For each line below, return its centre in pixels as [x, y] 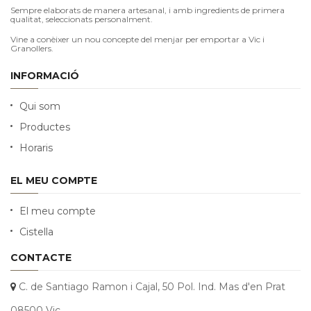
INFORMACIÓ [45, 76]
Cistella [36, 232]
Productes [45, 127]
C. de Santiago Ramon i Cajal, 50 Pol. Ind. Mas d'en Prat [152, 287]
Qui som [40, 106]
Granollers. [32, 48]
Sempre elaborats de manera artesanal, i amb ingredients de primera [148, 10]
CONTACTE [41, 258]
